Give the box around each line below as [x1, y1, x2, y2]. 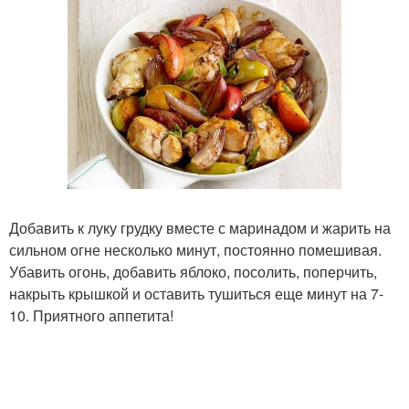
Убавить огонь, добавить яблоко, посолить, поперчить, [9, 261, 377, 282]
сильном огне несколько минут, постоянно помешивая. [9, 239, 382, 260]
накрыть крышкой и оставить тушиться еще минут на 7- [9, 283, 383, 304]
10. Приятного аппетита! [9, 305, 173, 326]
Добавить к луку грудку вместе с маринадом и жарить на [9, 217, 391, 238]
